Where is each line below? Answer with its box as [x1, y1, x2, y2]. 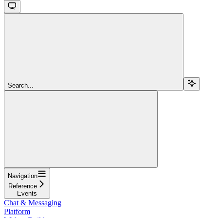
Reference [8, 182, 37, 190]
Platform [4, 207, 30, 216]
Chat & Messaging [4, 198, 61, 207]
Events [17, 189, 37, 197]
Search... [8, 81, 34, 89]
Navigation [8, 172, 37, 180]
